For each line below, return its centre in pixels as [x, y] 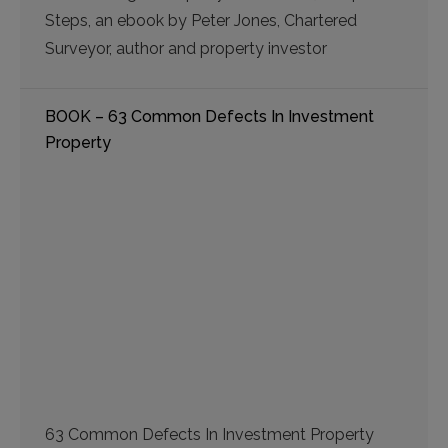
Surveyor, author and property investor [186, 49]
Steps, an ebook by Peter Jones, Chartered [201, 21]
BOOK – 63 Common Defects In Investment [209, 117]
